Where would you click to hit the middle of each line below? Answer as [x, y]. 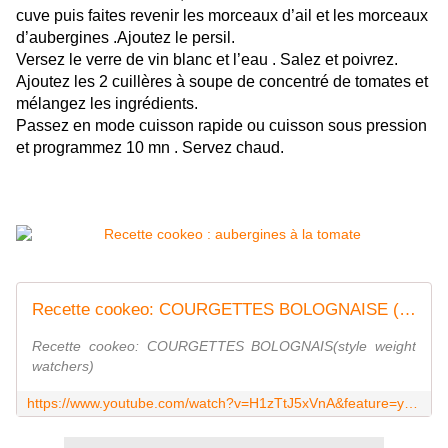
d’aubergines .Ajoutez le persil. [125, 38]
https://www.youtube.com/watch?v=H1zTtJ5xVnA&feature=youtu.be [411, 403]
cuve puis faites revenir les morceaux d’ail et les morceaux [222, 16]
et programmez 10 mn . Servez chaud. [150, 148]
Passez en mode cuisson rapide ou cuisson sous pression [221, 126]
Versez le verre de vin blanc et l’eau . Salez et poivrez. [207, 60]
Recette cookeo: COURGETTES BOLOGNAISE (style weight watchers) [407, 310]
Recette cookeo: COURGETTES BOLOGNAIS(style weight [224, 346]
